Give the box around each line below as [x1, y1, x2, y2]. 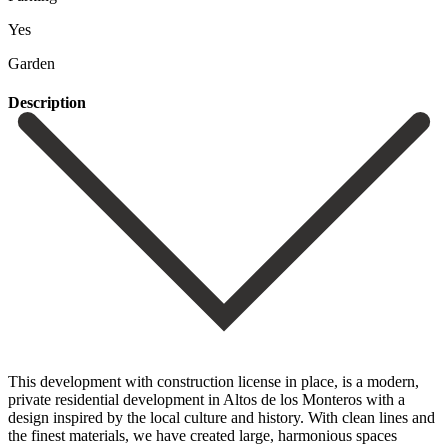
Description [8, 93, 86, 111]
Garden [8, 54, 55, 72]
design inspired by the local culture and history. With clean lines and [8, 408, 435, 426]
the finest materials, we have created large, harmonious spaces [8, 426, 397, 444]
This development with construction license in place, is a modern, [8, 372, 419, 390]
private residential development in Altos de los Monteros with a [8, 390, 405, 408]
